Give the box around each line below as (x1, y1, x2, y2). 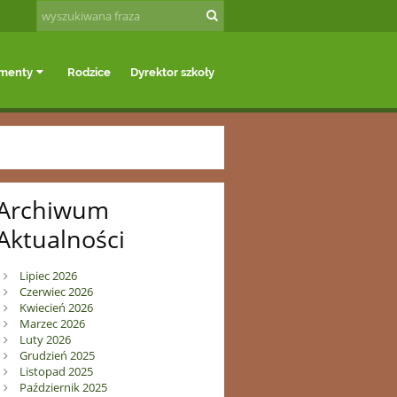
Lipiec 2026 (19, 268, 77, 284)
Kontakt (121, 110, 166, 124)
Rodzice (66, 65, 111, 79)
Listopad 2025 (19, 363, 93, 380)
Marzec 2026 (19, 315, 85, 332)
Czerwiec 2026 (19, 284, 93, 300)
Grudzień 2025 (19, 347, 95, 364)
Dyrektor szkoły (129, 65, 214, 79)
